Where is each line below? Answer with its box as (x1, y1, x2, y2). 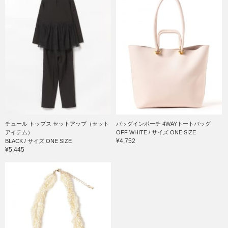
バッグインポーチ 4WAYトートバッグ (116, 121, 211, 127)
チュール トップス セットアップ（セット (5, 121, 109, 127)
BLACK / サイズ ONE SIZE (5, 138, 72, 145)
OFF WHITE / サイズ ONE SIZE (116, 129, 196, 136)
